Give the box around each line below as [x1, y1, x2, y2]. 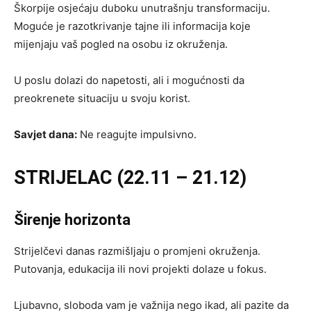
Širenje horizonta [14, 210, 131, 228]
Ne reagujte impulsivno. [77, 127, 196, 141]
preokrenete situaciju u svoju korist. [14, 91, 190, 105]
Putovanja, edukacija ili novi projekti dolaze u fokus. [14, 262, 267, 276]
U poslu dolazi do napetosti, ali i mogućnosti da [14, 73, 244, 87]
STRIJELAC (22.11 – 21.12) [14, 166, 246, 189]
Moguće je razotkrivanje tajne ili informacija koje [14, 19, 251, 33]
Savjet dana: [14, 127, 77, 141]
